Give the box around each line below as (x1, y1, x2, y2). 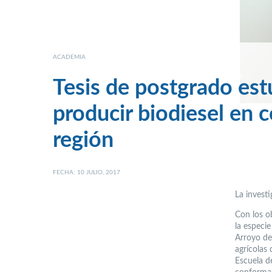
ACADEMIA (53, 54, 86, 61)
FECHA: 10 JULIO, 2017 (53, 169, 120, 175)
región (53, 129, 114, 152)
